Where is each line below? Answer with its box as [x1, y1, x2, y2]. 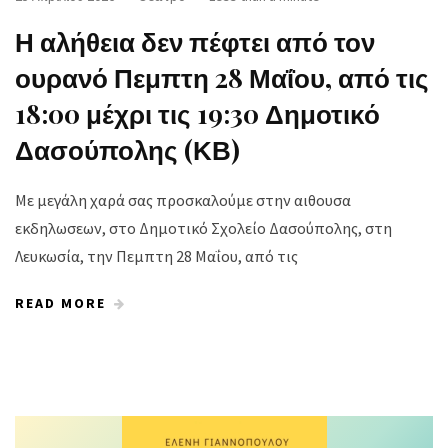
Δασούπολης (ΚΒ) [15, 132, 240, 168]
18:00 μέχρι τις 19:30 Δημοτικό [15, 96, 380, 132]
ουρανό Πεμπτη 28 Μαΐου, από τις [15, 60, 429, 96]
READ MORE [15, 294, 106, 313]
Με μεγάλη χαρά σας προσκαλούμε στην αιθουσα [15, 190, 351, 211]
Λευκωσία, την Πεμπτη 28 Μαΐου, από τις [15, 246, 298, 267]
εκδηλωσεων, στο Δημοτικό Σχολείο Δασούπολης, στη [15, 218, 392, 239]
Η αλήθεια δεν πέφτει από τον [15, 24, 375, 60]
